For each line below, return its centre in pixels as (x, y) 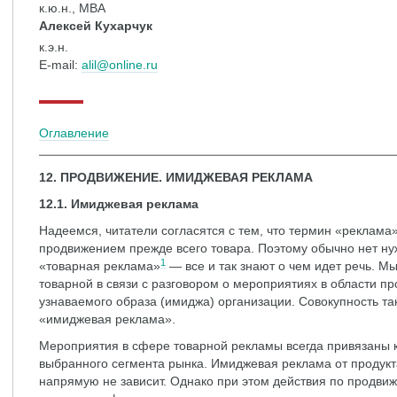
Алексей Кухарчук (96, 26)
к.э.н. (54, 47)
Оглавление (74, 133)
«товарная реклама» (100, 266)
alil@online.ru (120, 65)
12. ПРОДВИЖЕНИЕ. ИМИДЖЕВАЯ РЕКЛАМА (176, 177)
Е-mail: (60, 65)
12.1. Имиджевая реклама (119, 204)
